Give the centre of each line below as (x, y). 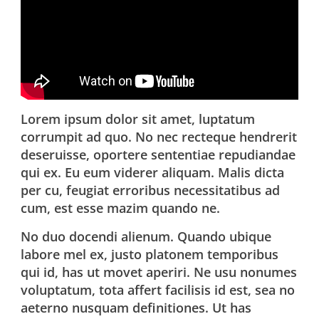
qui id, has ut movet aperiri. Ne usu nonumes (159, 272)
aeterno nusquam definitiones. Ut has (136, 308)
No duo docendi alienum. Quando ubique (146, 237)
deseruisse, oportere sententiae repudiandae (158, 155)
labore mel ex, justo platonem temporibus (150, 255)
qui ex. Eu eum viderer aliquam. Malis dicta (153, 173)
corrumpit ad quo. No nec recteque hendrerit (159, 137)
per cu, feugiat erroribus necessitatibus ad (151, 190)
